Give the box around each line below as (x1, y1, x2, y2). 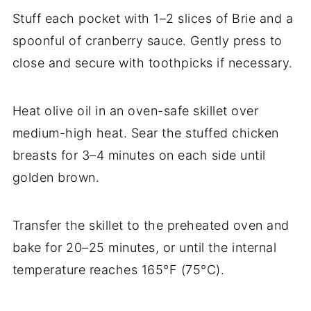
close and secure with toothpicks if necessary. (12, 56, 293, 71)
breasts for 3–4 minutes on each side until (12, 148, 266, 163)
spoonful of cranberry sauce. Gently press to (12, 33, 283, 49)
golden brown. (12, 170, 100, 185)
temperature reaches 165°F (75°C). (12, 262, 225, 278)
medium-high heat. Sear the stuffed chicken (12, 126, 279, 141)
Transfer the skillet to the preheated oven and (12, 218, 289, 233)
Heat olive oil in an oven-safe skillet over (12, 103, 259, 119)
